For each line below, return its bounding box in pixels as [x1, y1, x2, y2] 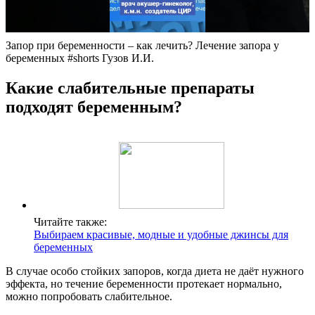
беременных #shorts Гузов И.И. [6, 52, 154, 65]
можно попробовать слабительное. [6, 290, 172, 303]
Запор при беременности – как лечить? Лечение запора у [6, 39, 279, 52]
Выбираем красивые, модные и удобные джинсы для [34, 229, 288, 241]
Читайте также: [34, 216, 107, 229]
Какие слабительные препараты [6, 79, 255, 98]
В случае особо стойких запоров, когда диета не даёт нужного [6, 265, 304, 278]
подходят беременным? [6, 98, 182, 117]
